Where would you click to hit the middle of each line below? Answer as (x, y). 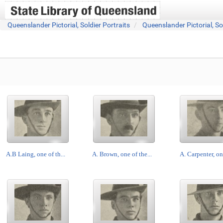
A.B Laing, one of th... (35, 154)
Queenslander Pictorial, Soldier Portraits (69, 25)
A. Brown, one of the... (122, 154)
